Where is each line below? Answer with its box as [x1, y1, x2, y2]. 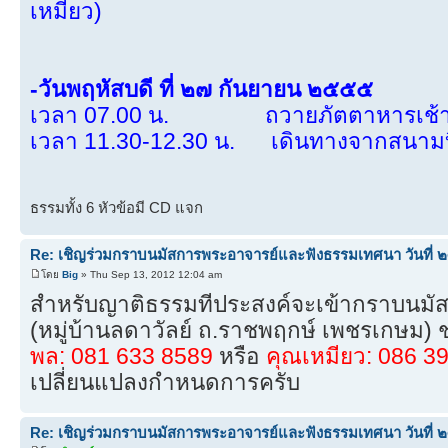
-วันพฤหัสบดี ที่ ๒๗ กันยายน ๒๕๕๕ [30, 77, 373, 103]
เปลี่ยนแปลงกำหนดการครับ [30, 369, 300, 395]
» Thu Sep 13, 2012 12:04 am [78, 268, 222, 280]
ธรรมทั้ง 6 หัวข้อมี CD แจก [30, 199, 203, 217]
